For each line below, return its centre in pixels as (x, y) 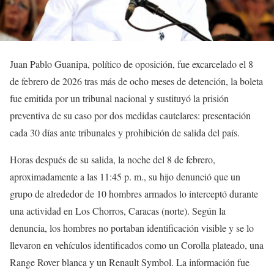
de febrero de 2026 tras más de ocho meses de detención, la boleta (136, 81)
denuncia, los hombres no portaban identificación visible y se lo (132, 228)
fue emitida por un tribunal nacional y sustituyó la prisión (119, 98)
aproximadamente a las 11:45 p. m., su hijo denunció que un (125, 176)
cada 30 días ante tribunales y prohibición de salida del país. (126, 132)
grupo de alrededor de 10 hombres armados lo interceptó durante (134, 193)
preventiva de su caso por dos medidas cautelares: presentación (130, 115)
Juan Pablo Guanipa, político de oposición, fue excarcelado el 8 (131, 64)
